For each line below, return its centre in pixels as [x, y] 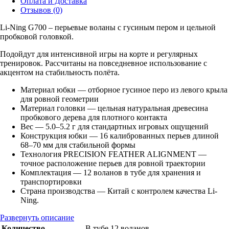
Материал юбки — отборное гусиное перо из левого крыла [124, 89]
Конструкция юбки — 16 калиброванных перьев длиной [120, 135]
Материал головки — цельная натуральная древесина [114, 108]
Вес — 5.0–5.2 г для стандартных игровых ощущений [114, 126]
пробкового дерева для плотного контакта [94, 117]
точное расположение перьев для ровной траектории [113, 163]
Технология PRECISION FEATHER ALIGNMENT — [113, 154]
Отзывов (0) [41, 10]
